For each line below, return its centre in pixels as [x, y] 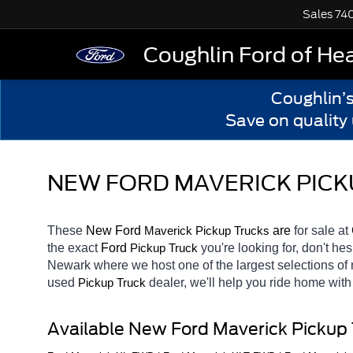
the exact [74, 247]
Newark [69, 265]
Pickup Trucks [232, 230]
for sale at [323, 230]
